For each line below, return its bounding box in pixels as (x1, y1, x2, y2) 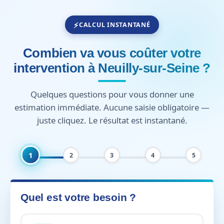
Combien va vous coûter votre (22, 45, 201, 60)
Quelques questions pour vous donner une (30, 88, 194, 100)
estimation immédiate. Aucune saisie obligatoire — (14, 101, 209, 113)
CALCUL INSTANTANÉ (79, 20, 150, 29)
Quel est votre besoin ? (20, 191, 136, 203)
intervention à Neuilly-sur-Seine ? (13, 60, 210, 75)
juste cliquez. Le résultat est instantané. (36, 114, 187, 126)
